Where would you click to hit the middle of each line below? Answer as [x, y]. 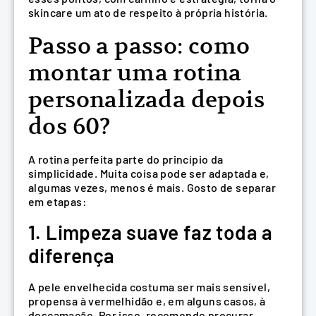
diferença [72, 256]
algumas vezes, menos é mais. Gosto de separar [152, 187]
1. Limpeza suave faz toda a [151, 232]
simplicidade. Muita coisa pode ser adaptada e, [149, 173]
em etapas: [58, 201]
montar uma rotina [135, 72]
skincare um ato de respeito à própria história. [148, 13]
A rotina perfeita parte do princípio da [126, 159]
